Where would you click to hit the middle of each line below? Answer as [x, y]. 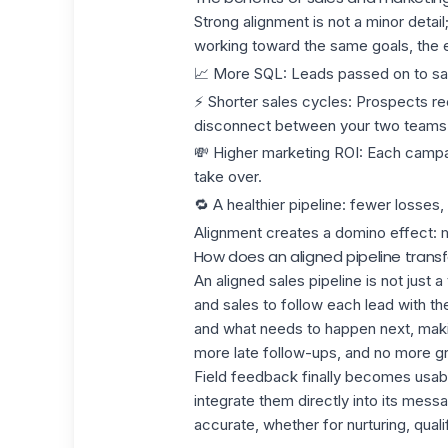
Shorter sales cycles [277, 101]
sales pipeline [315, 280]
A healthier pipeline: [279, 204]
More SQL [247, 73]
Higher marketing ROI [285, 153]
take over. [227, 177]
